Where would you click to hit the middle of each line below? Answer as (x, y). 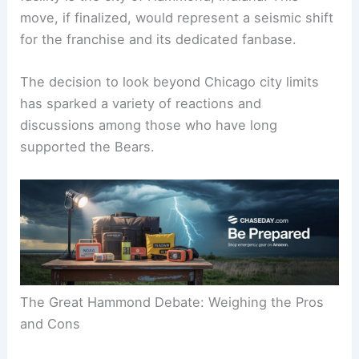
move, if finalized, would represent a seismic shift (177, 81)
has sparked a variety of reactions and (141, 167)
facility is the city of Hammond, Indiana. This (160, 59)
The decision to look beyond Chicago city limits (170, 145)
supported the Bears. (88, 210)
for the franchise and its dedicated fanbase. (159, 102)
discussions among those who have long (149, 189)
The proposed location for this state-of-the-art (169, 37)
